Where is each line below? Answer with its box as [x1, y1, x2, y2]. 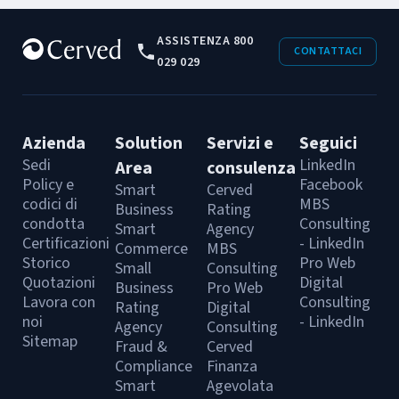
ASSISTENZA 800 [157, 32, 254, 50]
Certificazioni [22, 232, 110, 255]
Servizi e [207, 131, 273, 156]
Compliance [114, 355, 192, 378]
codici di [22, 193, 77, 216]
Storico [22, 252, 70, 274]
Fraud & [114, 336, 167, 358]
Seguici [298, 131, 357, 156]
